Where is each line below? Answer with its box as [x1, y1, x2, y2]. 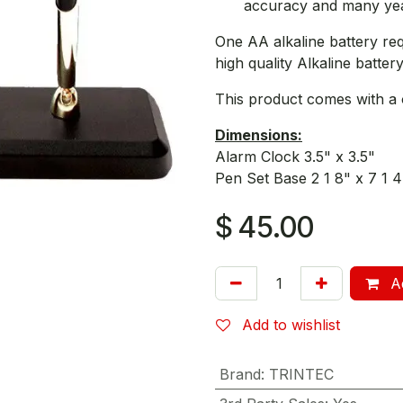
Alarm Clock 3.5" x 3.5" [215, 148, 375, 166]
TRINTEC [268, 365, 334, 383]
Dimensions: [215, 126, 302, 144]
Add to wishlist [242, 316, 340, 334]
